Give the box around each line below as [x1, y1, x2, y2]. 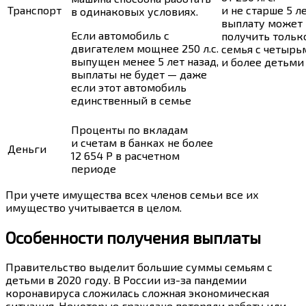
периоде [71, 161, 116, 175]
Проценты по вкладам [71, 122, 188, 136]
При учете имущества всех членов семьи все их [5, 187, 259, 201]
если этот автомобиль [71, 80, 186, 94]
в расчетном [113, 148, 180, 162]
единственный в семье [71, 93, 191, 107]
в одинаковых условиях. [71, 4, 198, 18]
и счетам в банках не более [71, 135, 213, 149]
